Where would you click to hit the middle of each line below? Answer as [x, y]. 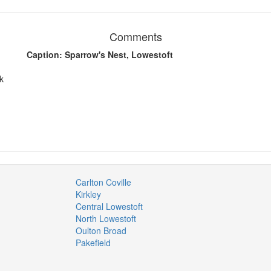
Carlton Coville [104, 182]
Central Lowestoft [109, 206]
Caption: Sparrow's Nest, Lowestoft [100, 54]
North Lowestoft [106, 218]
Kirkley [89, 194]
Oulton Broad [101, 230]
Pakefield [93, 242]
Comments [135, 36]
